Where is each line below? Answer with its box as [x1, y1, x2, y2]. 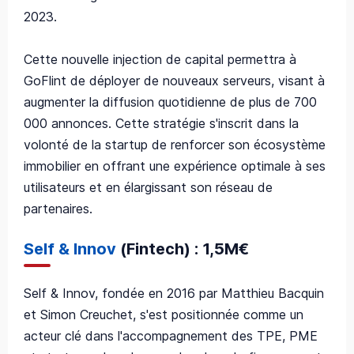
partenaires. [24, 200, 92, 217]
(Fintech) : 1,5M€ [116, 239, 253, 258]
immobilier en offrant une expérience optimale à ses [24, 157, 326, 174]
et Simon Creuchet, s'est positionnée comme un [24, 306, 303, 322]
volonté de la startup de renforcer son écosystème [24, 136, 326, 153]
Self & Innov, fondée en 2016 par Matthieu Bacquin [24, 284, 324, 301]
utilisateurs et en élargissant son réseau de [24, 179, 273, 195]
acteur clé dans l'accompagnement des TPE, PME [24, 327, 318, 344]
